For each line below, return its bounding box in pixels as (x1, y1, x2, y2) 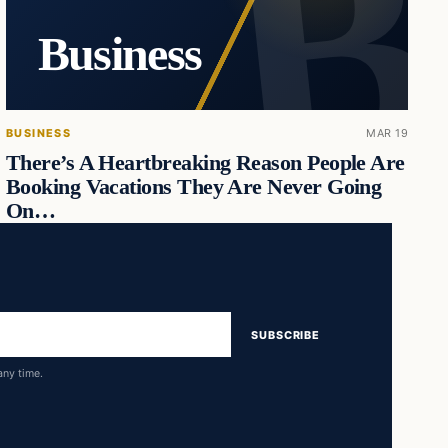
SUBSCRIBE (251, 327, 320, 342)
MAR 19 (366, 125, 408, 140)
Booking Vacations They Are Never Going (5, 174, 382, 199)
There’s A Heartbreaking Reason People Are (5, 150, 405, 175)
